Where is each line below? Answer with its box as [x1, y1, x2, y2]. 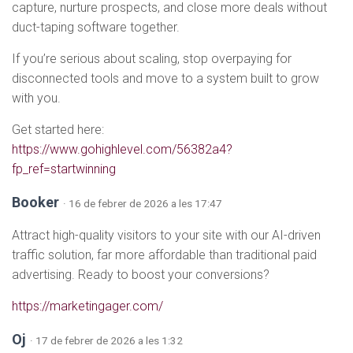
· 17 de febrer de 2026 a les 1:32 [30, 333, 183, 347]
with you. [12, 90, 61, 106]
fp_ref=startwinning [12, 161, 116, 176]
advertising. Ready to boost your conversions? [12, 266, 269, 282]
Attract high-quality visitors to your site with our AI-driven [12, 227, 321, 243]
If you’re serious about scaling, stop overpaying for [12, 50, 292, 66]
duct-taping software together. [12, 19, 180, 35]
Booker [12, 193, 63, 210]
